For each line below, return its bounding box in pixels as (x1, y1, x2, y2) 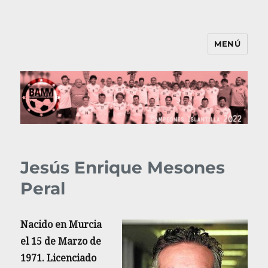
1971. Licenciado (20, 251, 97, 265)
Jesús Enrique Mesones (20, 157, 226, 178)
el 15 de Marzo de (20, 234, 102, 248)
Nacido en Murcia (20, 218, 102, 232)
